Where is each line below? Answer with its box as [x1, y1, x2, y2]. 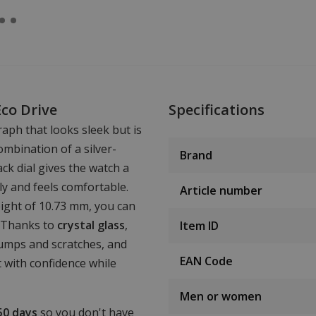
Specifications [169, 99, 265, 119]
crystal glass [57, 217, 125, 233]
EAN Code [180, 253, 233, 269]
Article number [180, 182, 262, 198]
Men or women [180, 288, 262, 304]
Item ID [180, 217, 219, 233]
